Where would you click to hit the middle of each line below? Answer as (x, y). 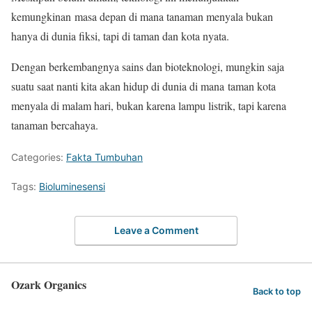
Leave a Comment (156, 230)
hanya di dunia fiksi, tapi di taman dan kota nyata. (120, 36)
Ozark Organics (49, 284)
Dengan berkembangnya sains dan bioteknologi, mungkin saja (148, 67)
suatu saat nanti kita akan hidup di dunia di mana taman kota (143, 86)
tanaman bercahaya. (55, 125)
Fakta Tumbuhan (104, 157)
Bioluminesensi (72, 187)
